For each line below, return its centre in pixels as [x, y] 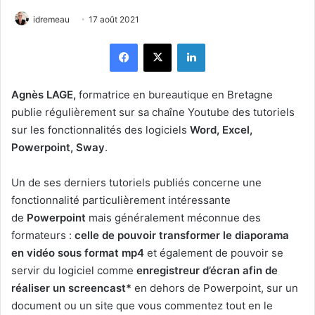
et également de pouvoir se [214, 253]
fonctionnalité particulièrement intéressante [121, 200]
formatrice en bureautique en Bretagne [176, 95]
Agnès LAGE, [45, 95]
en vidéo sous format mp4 [78, 253]
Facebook [159, 43]
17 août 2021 [114, 19]
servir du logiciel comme [74, 270]
